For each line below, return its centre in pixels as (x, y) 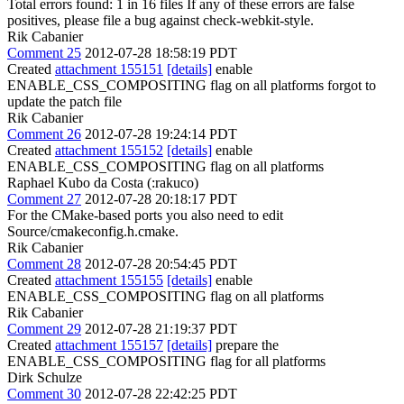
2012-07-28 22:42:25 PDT (161, 394)
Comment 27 (44, 199)
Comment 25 (44, 53)
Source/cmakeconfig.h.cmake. (93, 231)
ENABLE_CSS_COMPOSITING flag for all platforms (166, 361)
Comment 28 (44, 264)
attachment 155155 (109, 280)
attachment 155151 (109, 69)
